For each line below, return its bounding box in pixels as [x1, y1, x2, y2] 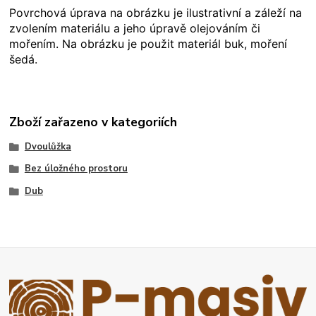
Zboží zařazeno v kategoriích [9, 113, 178, 130]
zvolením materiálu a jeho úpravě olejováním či [9, 20, 261, 35]
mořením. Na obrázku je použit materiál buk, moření [9, 36, 288, 51]
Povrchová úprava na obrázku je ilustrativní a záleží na [9, 5, 303, 20]
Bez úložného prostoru [24, 162, 128, 176]
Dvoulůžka [24, 140, 71, 153]
